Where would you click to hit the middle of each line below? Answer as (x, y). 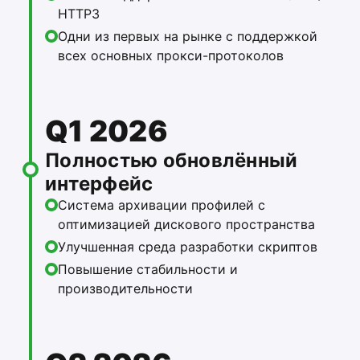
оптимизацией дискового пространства (186, 225)
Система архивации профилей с (162, 205)
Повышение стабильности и (148, 270)
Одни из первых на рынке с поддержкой (188, 37)
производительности (125, 289)
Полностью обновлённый (172, 161)
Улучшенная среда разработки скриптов (188, 247)
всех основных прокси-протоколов (171, 56)
